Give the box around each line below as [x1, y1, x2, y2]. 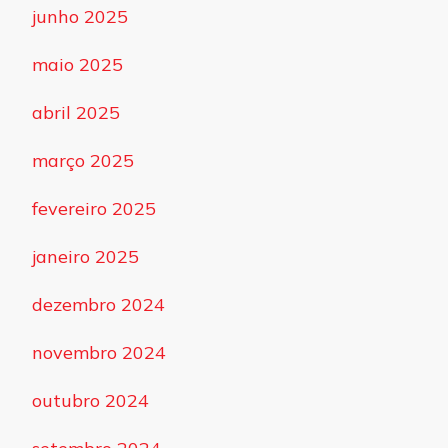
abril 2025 [32, 100, 120, 124]
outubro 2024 [32, 388, 149, 412]
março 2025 [32, 148, 134, 172]
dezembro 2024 [32, 292, 165, 316]
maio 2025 [32, 52, 123, 76]
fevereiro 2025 [32, 196, 156, 220]
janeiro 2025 [32, 244, 139, 268]
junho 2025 [32, 4, 128, 28]
